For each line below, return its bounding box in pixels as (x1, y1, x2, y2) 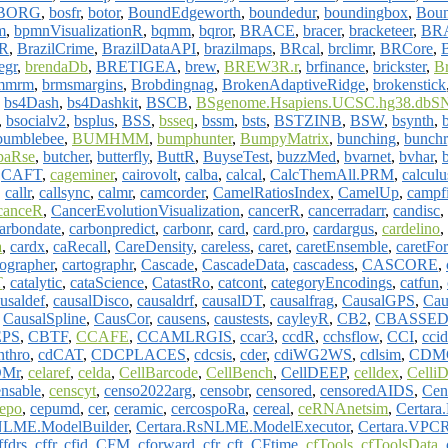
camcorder (140, 183, 205, 201)
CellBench (206, 363, 273, 381)
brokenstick (373, 75, 446, 93)
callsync (39, 183, 90, 201)
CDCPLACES (91, 345, 186, 363)
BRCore (380, 39, 433, 57)
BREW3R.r (224, 57, 298, 75)
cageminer (50, 165, 114, 183)
